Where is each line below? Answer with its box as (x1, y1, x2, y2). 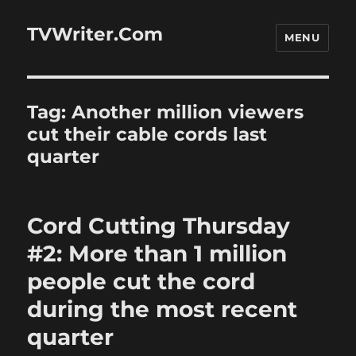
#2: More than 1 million (27, 240, 288, 267)
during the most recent (27, 296, 298, 323)
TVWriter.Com (27, 22, 164, 45)
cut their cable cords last (27, 123, 268, 145)
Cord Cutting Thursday (27, 212, 291, 239)
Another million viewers (72, 101, 304, 123)
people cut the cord (27, 268, 256, 295)
